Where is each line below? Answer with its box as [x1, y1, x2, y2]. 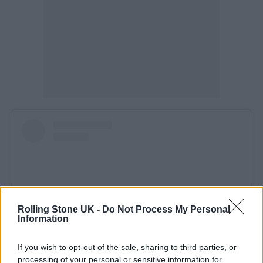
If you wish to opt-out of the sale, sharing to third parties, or [18, 242, 237, 252]
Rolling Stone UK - [18, 204, 102, 214]
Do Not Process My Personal [102, 204, 230, 214]
